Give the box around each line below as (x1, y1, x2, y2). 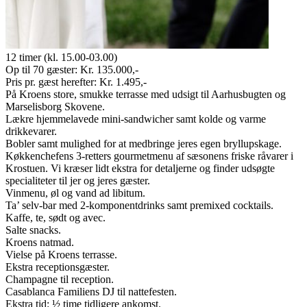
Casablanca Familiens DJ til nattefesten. (5, 285, 177, 297)
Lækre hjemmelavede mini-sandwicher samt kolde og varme (5, 112, 266, 125)
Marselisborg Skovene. (5, 100, 105, 112)
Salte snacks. (5, 223, 61, 236)
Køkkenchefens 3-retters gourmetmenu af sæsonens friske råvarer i (5, 149, 293, 162)
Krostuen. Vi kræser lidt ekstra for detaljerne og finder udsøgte (5, 162, 275, 174)
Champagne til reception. (5, 273, 114, 285)
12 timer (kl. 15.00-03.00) (5, 51, 117, 63)
